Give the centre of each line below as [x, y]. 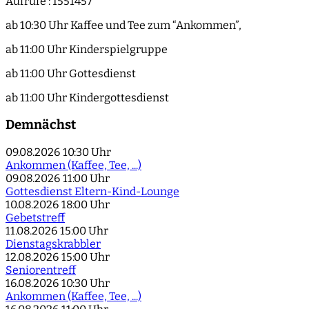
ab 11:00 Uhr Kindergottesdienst [87, 98]
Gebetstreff [35, 217]
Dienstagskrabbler [53, 243]
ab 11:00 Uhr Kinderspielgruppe [87, 50]
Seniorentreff [41, 270]
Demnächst [41, 125]
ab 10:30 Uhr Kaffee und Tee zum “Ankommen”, [123, 26]
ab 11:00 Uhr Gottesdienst [71, 74]
